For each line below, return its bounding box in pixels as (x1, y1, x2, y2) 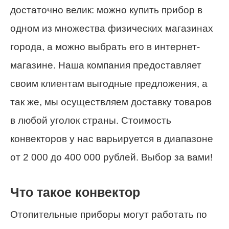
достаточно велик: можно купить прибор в (10, 4, 202, 15)
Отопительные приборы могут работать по (10, 209, 207, 220)
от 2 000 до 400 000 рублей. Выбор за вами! (10, 151, 213, 163)
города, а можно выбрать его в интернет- (10, 41, 200, 52)
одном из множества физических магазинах (10, 22, 213, 34)
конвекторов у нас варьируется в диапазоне (10, 133, 213, 144)
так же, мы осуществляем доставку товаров (10, 96, 212, 107)
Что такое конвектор (10, 185, 140, 199)
